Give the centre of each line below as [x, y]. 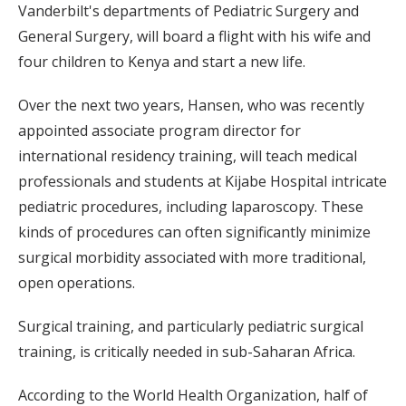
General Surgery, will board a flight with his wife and [194, 37]
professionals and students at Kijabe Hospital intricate [203, 182]
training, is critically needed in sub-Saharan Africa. [187, 352]
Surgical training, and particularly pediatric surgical [191, 327]
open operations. [77, 283]
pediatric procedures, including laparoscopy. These [191, 207]
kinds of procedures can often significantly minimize [194, 232]
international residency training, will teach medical [188, 156]
